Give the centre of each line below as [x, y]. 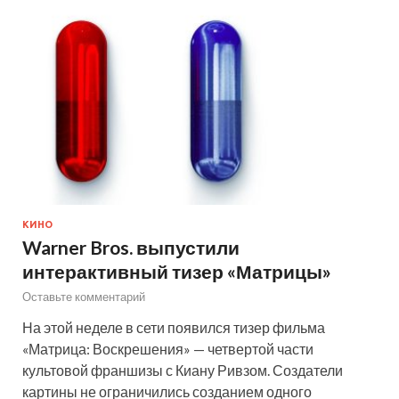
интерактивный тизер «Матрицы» [177, 272]
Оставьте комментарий [84, 297]
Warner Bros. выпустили [131, 248]
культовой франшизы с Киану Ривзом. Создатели [183, 370]
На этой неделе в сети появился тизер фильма [174, 328]
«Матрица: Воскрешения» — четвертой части [168, 349]
